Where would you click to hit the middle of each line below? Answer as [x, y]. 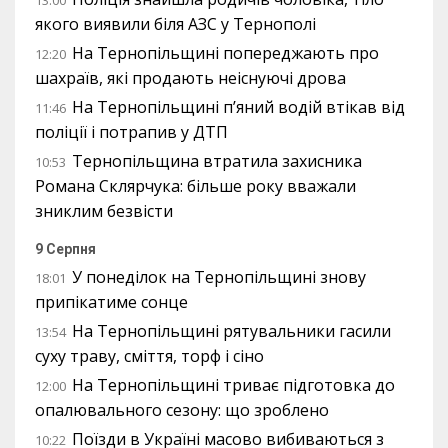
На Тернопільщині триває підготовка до [233, 384]
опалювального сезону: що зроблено [182, 409]
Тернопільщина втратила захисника [217, 160]
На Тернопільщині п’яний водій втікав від [238, 106]
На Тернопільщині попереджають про [225, 52]
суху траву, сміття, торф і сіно [149, 355]
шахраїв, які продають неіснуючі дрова [190, 77]
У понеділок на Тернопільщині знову [219, 276]
